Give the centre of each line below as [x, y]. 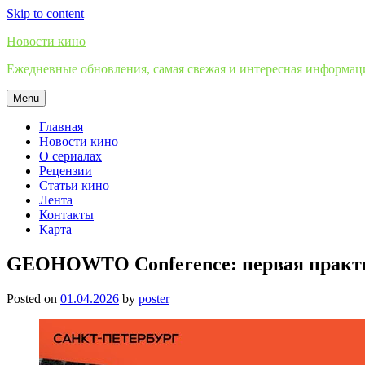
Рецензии [66, 171]
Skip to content [45, 13]
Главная [61, 127]
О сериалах [70, 156]
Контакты [66, 215]
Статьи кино [74, 185]
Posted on [33, 298]
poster [154, 298]
